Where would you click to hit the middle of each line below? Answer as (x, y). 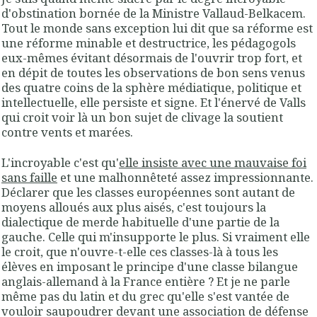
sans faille (29, 177)
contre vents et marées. (67, 132)
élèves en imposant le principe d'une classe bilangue (150, 266)
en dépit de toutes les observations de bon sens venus (153, 72)
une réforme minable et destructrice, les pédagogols (149, 42)
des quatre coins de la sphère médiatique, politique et (151, 87)
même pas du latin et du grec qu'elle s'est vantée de (145, 296)
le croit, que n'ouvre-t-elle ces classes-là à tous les (140, 251)
